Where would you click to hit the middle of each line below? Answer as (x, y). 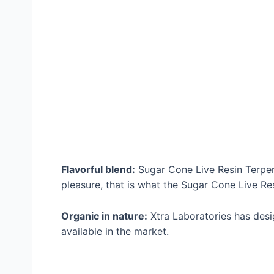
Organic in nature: (104, 216)
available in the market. (115, 231)
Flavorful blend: (98, 170)
